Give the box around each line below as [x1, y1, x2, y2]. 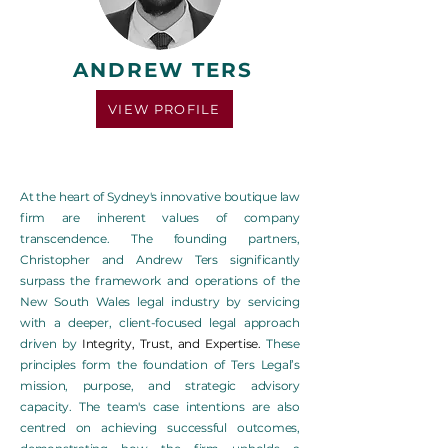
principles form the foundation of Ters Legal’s [20, 357, 300, 372]
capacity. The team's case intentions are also [20, 399, 300, 414]
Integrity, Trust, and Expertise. [81, 336, 261, 351]
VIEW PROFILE [108, 101, 221, 117]
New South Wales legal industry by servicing [20, 294, 300, 309]
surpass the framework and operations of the [20, 273, 300, 288]
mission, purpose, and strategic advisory [20, 378, 300, 393]
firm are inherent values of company [20, 210, 300, 225]
